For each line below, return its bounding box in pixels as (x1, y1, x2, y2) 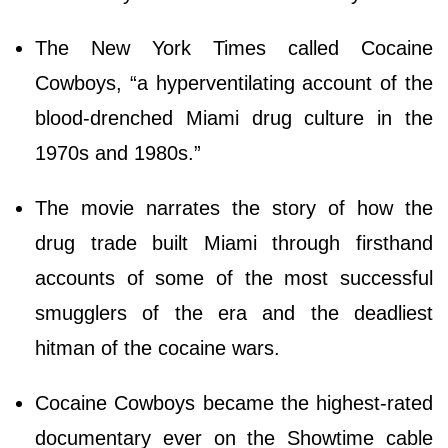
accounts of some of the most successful (35, 266, 433, 289)
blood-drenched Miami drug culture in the (35, 106, 433, 129)
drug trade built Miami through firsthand (35, 231, 433, 254)
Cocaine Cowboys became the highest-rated (35, 391, 433, 414)
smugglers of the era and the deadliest (35, 301, 433, 324)
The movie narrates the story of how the (35, 196, 433, 219)
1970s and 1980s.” (35, 141, 201, 164)
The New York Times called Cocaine (35, 36, 433, 59)
